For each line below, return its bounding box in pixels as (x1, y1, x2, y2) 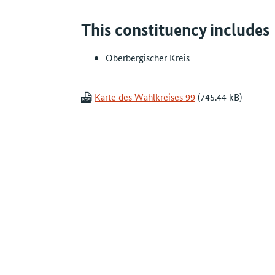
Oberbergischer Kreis (106, 51, 190, 64)
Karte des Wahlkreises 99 (95, 90, 195, 104)
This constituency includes (81, 20, 269, 41)
